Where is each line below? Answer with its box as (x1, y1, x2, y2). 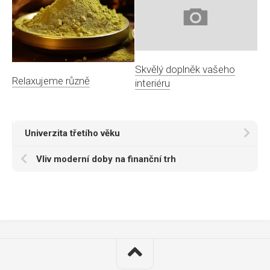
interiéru (135, 77, 170, 90)
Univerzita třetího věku (25, 128, 120, 139)
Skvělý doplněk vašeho (135, 63, 235, 76)
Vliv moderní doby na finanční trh (36, 154, 176, 165)
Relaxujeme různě (12, 74, 90, 87)
